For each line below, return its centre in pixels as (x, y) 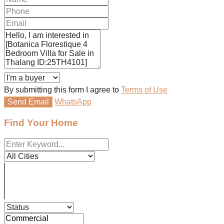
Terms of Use (144, 89)
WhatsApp (73, 101)
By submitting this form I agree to (62, 89)
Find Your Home (41, 123)
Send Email (28, 101)
